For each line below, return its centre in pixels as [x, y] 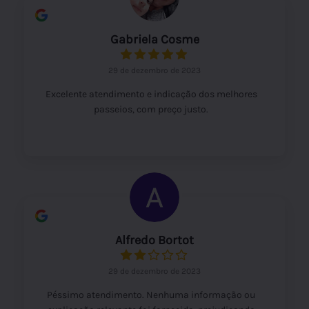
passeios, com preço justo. [151, 109]
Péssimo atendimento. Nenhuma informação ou [151, 295]
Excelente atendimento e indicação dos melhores [151, 94]
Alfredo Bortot [154, 240]
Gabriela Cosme [154, 39]
